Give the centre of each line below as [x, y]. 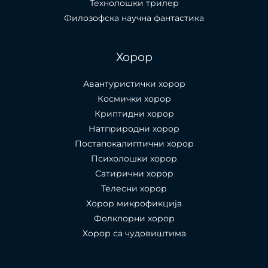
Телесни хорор [134, 188]
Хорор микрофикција [134, 203]
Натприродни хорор [134, 128]
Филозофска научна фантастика [134, 18]
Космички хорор [134, 98]
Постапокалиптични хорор [134, 143]
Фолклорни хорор [134, 218]
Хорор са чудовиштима [134, 233]
